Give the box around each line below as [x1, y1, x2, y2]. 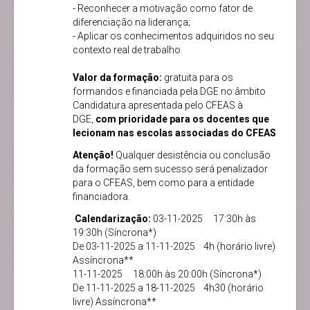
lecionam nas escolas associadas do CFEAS [73, 127, 276, 139]
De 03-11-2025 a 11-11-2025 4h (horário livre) [73, 241, 275, 253]
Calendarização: [75, 213, 153, 225]
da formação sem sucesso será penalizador [73, 163, 268, 175]
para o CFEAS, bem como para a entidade [73, 177, 254, 189]
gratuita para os [162, 72, 233, 84]
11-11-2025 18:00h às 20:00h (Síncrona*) [73, 268, 262, 280]
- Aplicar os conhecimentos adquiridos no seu [73, 30, 274, 42]
